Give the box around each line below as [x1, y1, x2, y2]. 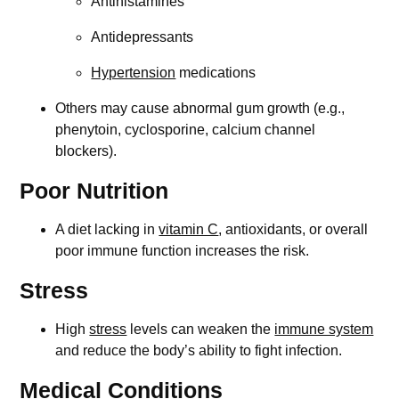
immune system [274, 321, 374, 337]
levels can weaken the [126, 321, 275, 337]
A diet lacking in [55, 221, 159, 237]
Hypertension [91, 64, 176, 80]
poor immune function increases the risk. [55, 242, 310, 258]
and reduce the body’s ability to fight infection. [55, 342, 343, 358]
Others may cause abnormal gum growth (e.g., [55, 100, 346, 116]
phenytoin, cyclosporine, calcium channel [55, 121, 316, 137]
